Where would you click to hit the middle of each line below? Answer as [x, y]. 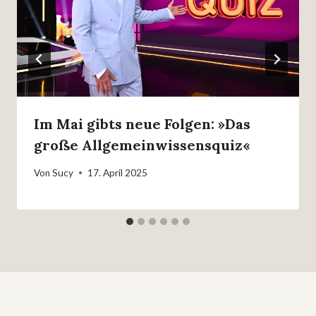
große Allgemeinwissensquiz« [142, 145]
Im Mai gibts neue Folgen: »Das [142, 124]
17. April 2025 [118, 172]
